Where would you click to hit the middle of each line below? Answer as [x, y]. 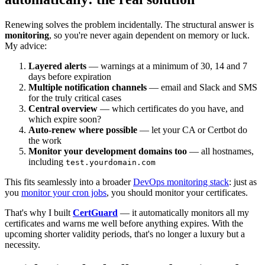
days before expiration [70, 76]
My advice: [26, 46]
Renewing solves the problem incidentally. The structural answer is [129, 24]
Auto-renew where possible [83, 130]
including [47, 161]
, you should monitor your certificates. [177, 192]
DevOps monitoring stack [181, 182]
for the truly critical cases [75, 98]
